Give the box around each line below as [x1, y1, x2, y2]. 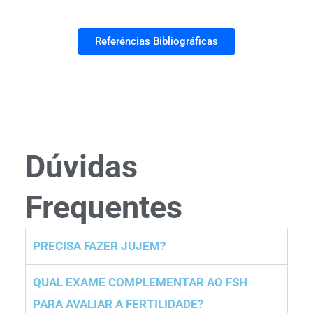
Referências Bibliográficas [95, 35, 218, 48]
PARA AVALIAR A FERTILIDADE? [33, 297, 204, 312]
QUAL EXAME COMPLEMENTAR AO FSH [33, 275, 248, 290]
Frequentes [25, 189, 183, 226]
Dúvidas [25, 148, 138, 186]
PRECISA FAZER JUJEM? [33, 239, 166, 254]
